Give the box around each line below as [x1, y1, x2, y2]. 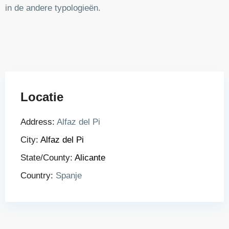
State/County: [20, 153, 73, 163]
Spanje [53, 171, 82, 180]
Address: [20, 117, 55, 127]
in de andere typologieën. [5, 3, 101, 13]
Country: [20, 171, 53, 180]
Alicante [75, 153, 105, 163]
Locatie [20, 90, 63, 104]
